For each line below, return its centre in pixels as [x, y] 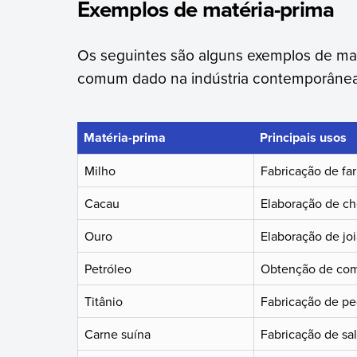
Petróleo [108, 268]
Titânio [103, 301]
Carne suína [117, 333]
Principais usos [303, 137]
